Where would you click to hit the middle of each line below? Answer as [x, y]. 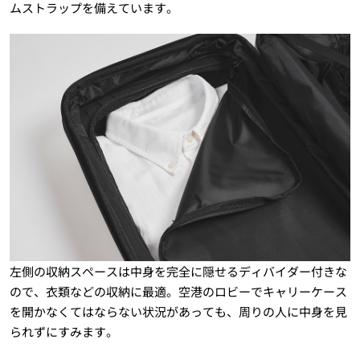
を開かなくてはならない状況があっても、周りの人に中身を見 [178, 312]
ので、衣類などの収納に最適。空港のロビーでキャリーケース [178, 292]
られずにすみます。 [63, 332]
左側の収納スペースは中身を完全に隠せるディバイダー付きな [178, 272]
